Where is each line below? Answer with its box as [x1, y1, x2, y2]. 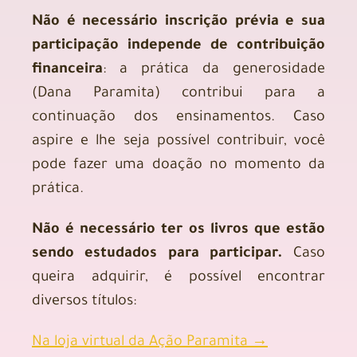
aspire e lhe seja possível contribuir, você [32, 133, 325, 150]
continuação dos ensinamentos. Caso [32, 109, 325, 126]
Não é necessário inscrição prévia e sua [32, 14, 325, 30]
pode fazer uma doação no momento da [32, 157, 325, 174]
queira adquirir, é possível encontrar [32, 269, 325, 286]
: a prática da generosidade [103, 61, 325, 78]
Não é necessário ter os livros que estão [32, 222, 325, 238]
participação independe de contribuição [32, 37, 325, 54]
